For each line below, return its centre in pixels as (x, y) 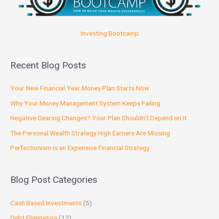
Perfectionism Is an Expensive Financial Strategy (80, 148)
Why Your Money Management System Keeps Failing (86, 103)
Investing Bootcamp (109, 33)
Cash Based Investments (46, 203)
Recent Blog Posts (48, 66)
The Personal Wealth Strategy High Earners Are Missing (90, 133)
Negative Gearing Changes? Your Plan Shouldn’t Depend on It (99, 118)
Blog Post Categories (54, 180)
